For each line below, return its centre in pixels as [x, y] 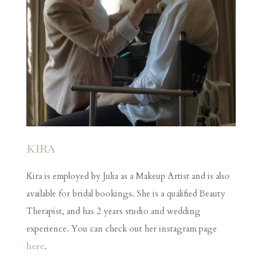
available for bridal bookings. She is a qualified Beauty [125, 194]
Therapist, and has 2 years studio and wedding [113, 211]
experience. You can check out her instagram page [121, 229]
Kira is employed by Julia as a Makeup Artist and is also [128, 176]
